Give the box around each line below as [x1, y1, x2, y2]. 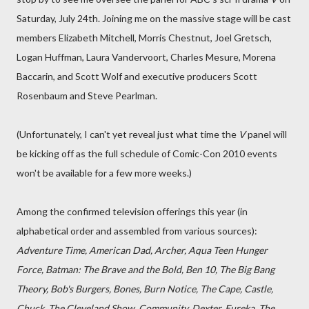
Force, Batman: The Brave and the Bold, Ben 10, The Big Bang [17, 263, 275, 275]
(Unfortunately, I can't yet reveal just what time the [17, 128, 239, 140]
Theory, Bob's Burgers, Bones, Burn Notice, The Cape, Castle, [17, 283, 273, 295]
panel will [246, 128, 287, 140]
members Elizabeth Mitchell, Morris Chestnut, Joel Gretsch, [17, 32, 272, 43]
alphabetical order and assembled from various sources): [17, 225, 257, 237]
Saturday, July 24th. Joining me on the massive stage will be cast [17, 12, 291, 24]
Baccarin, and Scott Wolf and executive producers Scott [17, 70, 257, 82]
